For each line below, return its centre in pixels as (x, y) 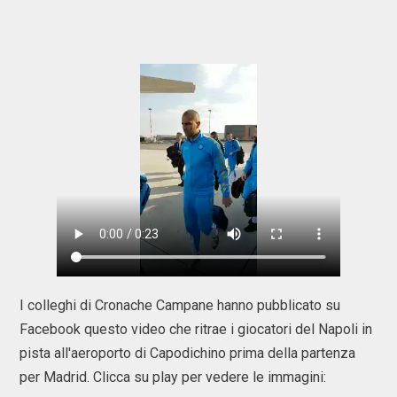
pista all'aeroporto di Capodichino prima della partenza (187, 353)
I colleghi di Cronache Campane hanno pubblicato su (180, 305)
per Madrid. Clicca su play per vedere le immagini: (175, 377)
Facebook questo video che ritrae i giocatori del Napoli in (196, 329)
